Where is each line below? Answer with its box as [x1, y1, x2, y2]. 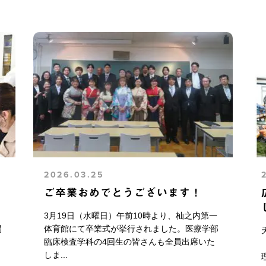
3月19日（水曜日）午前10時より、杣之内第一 [44, 210, 218, 220]
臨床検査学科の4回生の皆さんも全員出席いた [44, 236, 216, 246]
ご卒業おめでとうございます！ [44, 186, 202, 198]
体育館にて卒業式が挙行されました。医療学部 [44, 223, 219, 233]
